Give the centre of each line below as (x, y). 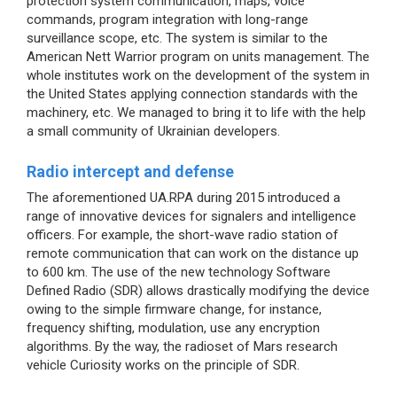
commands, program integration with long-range (167, 19)
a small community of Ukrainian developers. (153, 131)
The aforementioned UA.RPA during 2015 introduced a (183, 197)
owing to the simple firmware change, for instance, (174, 309)
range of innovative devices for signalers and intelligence (191, 216)
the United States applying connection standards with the (192, 93)
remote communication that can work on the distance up (193, 253)
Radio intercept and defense (130, 171)
